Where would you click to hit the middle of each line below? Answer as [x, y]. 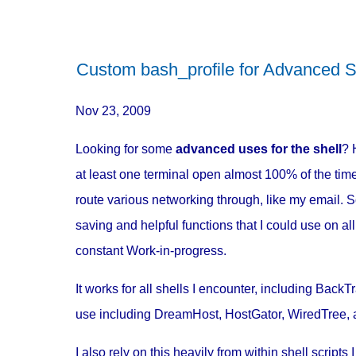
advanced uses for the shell [258, 149]
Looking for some [125, 149]
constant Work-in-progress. [151, 250]
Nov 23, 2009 [116, 110]
